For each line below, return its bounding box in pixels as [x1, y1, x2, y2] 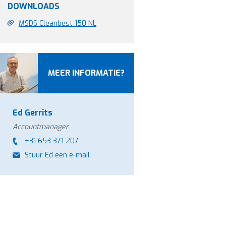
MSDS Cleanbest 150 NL [19, 19, 96, 28]
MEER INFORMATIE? [48, 68, 125, 78]
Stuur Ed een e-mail [25, 150, 90, 160]
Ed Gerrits [13, 107, 52, 118]
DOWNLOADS [8, 1, 60, 12]
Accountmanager [13, 122, 69, 132]
